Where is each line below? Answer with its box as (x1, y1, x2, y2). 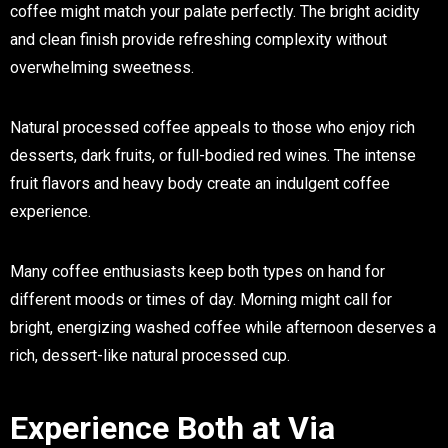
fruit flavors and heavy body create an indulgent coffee (10, 173, 390, 193)
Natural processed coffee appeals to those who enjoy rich (10, 117, 415, 137)
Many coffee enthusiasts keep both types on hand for (10, 261, 385, 281)
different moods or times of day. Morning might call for (10, 289, 392, 309)
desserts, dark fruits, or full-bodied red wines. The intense (10, 145, 416, 165)
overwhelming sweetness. (10, 57, 194, 77)
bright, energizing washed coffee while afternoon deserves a (10, 317, 436, 337)
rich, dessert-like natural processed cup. (10, 345, 290, 365)
